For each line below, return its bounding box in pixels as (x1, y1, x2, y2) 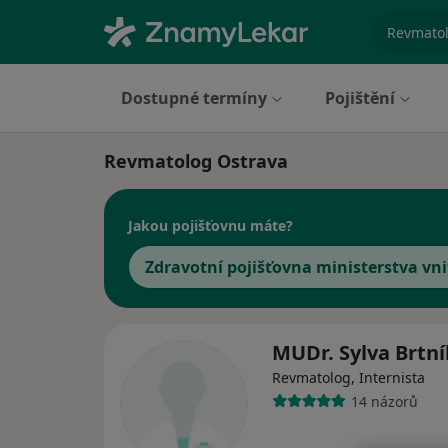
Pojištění (325, 87, 395, 109)
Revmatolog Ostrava (104, 149, 288, 173)
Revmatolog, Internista (272, 368, 425, 388)
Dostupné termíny (121, 87, 267, 109)
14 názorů (350, 391, 418, 411)
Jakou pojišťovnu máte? (128, 215, 293, 235)
